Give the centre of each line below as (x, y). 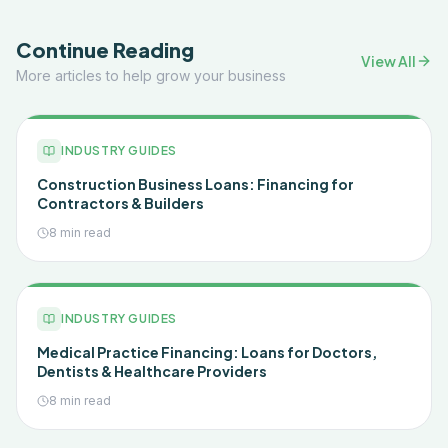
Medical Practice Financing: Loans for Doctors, (207, 352)
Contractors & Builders (120, 203)
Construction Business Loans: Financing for (195, 184)
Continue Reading (105, 49)
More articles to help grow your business (151, 75)
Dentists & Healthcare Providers (152, 371)
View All (388, 61)
